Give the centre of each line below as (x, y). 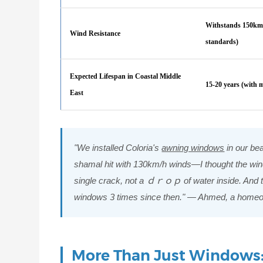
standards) (222, 41)
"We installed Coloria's (118, 147)
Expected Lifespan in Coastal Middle (126, 76)
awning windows (193, 147)
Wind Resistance (95, 33)
